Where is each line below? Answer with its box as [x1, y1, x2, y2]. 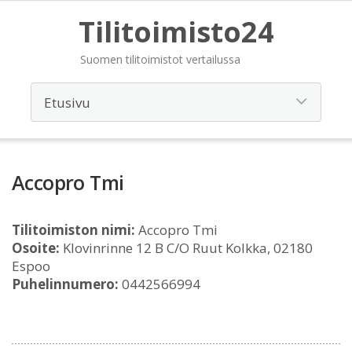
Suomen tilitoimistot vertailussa [79, 52, 240, 67]
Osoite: [12, 239, 60, 257]
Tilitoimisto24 [78, 13, 274, 51]
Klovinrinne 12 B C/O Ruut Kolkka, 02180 [60, 239, 313, 257]
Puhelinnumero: [12, 275, 119, 293]
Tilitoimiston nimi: [12, 221, 135, 239]
